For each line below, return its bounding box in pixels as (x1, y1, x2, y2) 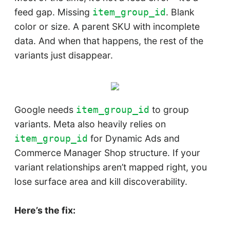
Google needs (14, 104, 76, 115)
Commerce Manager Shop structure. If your (14, 147, 200, 158)
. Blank (165, 6, 195, 17)
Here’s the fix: (14, 204, 75, 216)
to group (149, 104, 189, 115)
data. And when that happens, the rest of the (14, 35, 203, 46)
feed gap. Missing (14, 6, 92, 17)
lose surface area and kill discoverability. (14, 176, 187, 187)
